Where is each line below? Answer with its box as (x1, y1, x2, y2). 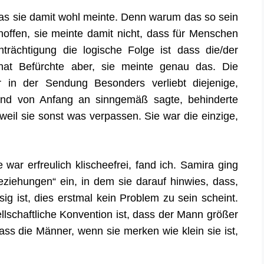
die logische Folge (62, 43, 161, 56)
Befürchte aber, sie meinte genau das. (12, 60, 223, 72)
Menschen (189, 27, 239, 39)
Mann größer (177, 208, 239, 221)
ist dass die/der (160, 43, 239, 56)
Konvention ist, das (60, 208, 150, 221)
